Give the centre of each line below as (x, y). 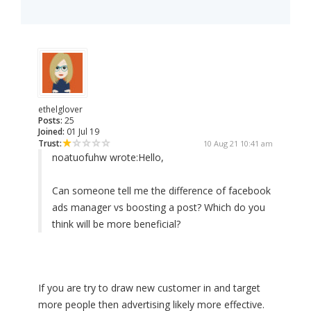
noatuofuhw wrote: (95, 158)
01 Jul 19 (82, 132)
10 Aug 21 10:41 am (238, 144)
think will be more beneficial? (116, 224)
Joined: (51, 132)
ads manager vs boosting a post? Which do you (159, 208)
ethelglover (60, 110)
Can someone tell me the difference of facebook (161, 191)
